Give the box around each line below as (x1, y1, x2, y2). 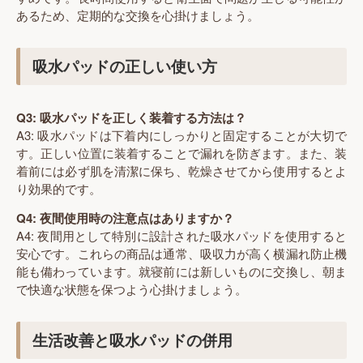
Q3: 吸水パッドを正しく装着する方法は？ (16, 108, 246, 126)
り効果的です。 (16, 179, 101, 197)
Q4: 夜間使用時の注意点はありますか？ (16, 209, 234, 228)
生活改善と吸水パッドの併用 (32, 328, 233, 352)
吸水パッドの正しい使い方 (32, 54, 218, 78)
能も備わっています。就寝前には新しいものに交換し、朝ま (16, 263, 347, 280)
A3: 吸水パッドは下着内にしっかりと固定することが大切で (16, 126, 347, 143)
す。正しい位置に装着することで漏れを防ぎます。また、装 (16, 143, 347, 161)
